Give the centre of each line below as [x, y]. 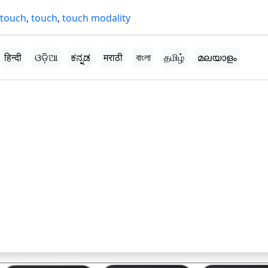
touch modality [96, 18]
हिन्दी [13, 57]
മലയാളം [217, 57]
